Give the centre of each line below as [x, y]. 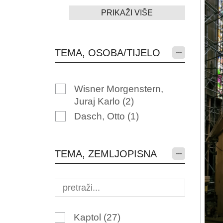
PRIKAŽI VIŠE [127, 13]
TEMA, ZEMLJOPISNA [106, 154]
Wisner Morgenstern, [118, 89]
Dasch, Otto [101, 116]
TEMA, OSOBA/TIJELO [107, 53]
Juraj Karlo [98, 101]
